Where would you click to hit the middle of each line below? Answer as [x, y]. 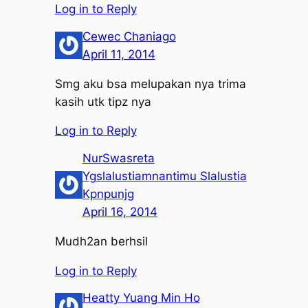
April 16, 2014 [120, 211]
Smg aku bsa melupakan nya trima [150, 84]
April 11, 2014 [119, 54]
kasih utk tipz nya [103, 101]
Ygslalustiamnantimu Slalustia [164, 176]
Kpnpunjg [108, 194]
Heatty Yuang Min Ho [141, 297]
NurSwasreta [118, 158]
